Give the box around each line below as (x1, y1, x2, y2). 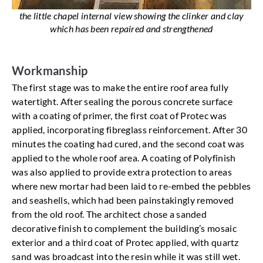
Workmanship (12, 63, 88, 78)
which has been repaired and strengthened (50, 23, 213, 35)
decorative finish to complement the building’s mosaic (12, 222, 237, 234)
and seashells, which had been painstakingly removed (12, 194, 234, 206)
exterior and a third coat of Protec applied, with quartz (12, 237, 239, 248)
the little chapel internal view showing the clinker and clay (19, 10, 244, 22)
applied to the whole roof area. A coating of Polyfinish (12, 152, 236, 164)
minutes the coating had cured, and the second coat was (12, 138, 245, 150)
